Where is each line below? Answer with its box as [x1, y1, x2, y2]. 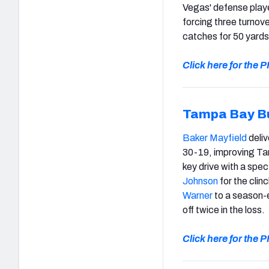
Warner [183, 190, 213, 201]
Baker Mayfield [183, 132, 247, 143]
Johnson [183, 175, 218, 186]
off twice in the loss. [183, 204, 265, 215]
